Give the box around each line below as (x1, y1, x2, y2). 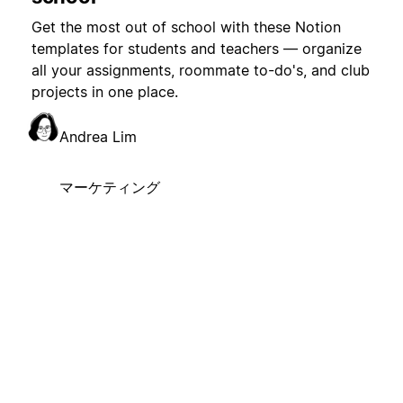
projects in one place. (31, 83, 178, 102)
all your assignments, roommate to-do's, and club (31, 61, 370, 80)
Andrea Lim (58, 128, 137, 147)
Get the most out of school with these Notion (31, 18, 341, 37)
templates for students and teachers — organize (31, 40, 362, 58)
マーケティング (58, 178, 160, 197)
